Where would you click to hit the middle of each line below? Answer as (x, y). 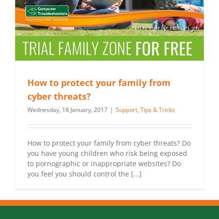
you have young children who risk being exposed (107, 153)
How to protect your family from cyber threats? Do (109, 143)
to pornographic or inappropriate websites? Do (104, 164)
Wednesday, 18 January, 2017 (67, 110)
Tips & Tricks (158, 110)
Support (127, 110)
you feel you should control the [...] (85, 174)
